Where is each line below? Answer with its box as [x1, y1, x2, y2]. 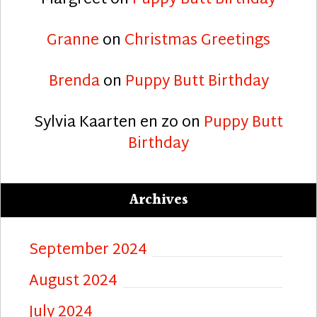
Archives [129, 188, 188, 212]
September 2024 [29, 236, 147, 264]
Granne [47, 27, 99, 54]
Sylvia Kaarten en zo [34, 109, 178, 137]
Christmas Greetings [125, 27, 270, 54]
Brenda [48, 68, 100, 96]
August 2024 [29, 267, 117, 295]
